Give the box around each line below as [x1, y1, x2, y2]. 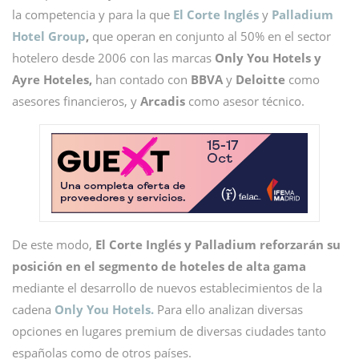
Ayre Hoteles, [12, 71, 95, 87]
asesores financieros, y [12, 93, 140, 109]
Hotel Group [12, 28, 86, 44]
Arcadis [140, 93, 185, 109]
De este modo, [12, 236, 95, 252]
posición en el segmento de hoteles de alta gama [12, 258, 306, 274]
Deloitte [236, 71, 288, 87]
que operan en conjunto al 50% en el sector [89, 28, 331, 44]
